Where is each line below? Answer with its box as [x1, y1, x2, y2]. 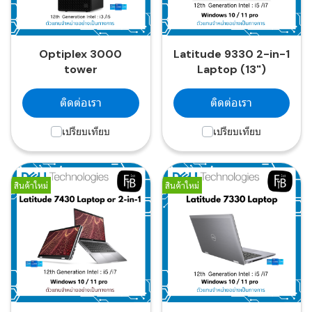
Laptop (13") [196, 62, 266, 77]
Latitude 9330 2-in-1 [173, 47, 290, 61]
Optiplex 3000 [39, 47, 123, 61]
